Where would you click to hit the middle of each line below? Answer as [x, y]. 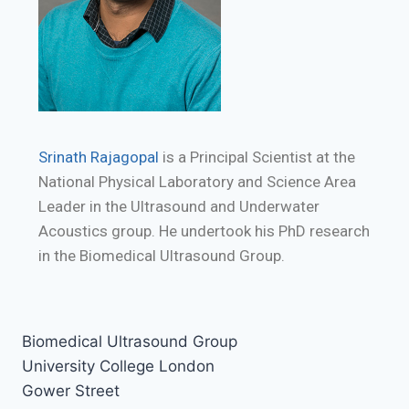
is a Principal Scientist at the [257, 157]
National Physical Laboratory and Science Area [198, 181]
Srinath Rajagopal [99, 157]
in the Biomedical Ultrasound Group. [162, 255]
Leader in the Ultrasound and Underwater [179, 206]
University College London [118, 366]
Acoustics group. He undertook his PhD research [204, 231]
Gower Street [71, 390]
